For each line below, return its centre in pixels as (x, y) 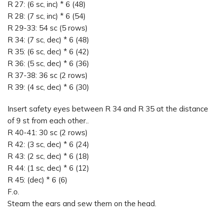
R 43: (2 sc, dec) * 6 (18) (48, 156)
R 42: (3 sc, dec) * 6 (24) (48, 144)
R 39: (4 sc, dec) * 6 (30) (48, 87)
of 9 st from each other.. (48, 120)
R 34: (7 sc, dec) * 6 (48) (48, 40)
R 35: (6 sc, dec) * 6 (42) (48, 52)
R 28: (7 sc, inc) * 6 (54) (47, 16)
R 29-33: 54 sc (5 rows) (48, 28)
